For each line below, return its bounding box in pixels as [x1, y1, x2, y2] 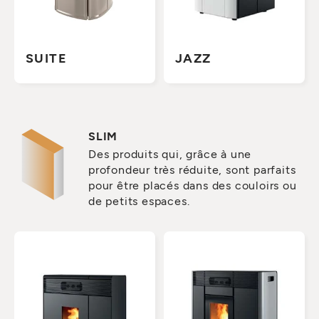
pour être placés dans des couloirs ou [88, 178, 297, 192]
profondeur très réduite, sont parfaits [88, 162, 296, 177]
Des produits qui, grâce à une [88, 147, 252, 161]
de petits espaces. [88, 194, 190, 208]
